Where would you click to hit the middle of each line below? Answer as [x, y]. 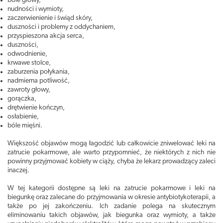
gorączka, [22, 99]
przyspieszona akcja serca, [46, 36]
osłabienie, [23, 117]
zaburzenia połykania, [39, 72]
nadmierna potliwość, [39, 81]
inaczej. [18, 170]
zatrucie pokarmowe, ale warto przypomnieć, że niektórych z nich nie [111, 153]
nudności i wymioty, [36, 9]
